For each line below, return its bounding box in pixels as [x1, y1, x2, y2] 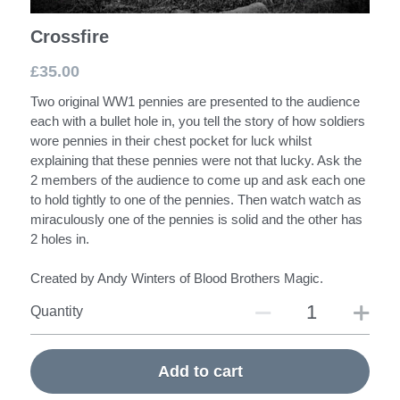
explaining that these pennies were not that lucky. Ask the [30, 152, 362, 168]
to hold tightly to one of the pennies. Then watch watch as [30, 191, 362, 207]
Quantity [30, 303, 83, 319]
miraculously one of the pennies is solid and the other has [30, 211, 362, 227]
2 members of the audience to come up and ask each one [30, 171, 365, 187]
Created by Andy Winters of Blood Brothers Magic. [30, 270, 323, 286]
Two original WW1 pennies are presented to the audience [30, 93, 360, 109]
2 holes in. [30, 230, 89, 246]
